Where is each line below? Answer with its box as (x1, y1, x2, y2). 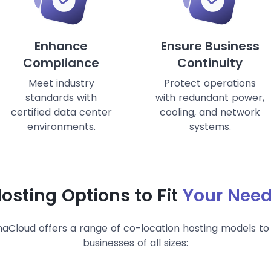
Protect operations (164, 76, 256, 91)
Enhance (34, 38, 88, 55)
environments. (27, 120, 96, 134)
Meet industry (28, 76, 94, 91)
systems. (189, 120, 231, 134)
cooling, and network (160, 105, 260, 120)
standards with (25, 91, 97, 105)
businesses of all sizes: (83, 236, 188, 250)
